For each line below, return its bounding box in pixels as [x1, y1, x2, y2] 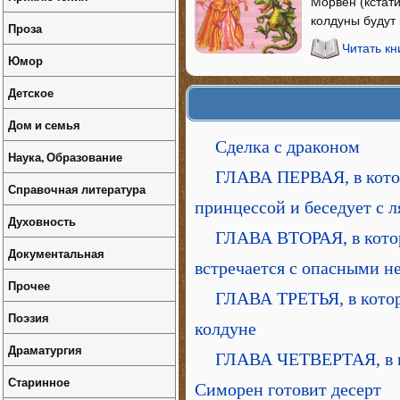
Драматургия [8, 341, 82, 358]
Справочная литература [8, 180, 146, 197]
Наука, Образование [8, 148, 122, 165]
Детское [8, 84, 54, 101]
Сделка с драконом [215, 137, 360, 156]
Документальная [8, 245, 104, 262]
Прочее [8, 277, 50, 294]
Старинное [8, 373, 70, 390]
